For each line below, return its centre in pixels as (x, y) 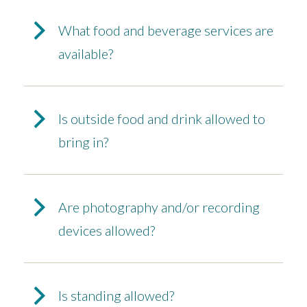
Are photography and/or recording (159, 207)
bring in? (83, 142)
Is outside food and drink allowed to (162, 119)
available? (86, 54)
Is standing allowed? (116, 296)
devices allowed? (107, 231)
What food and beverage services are (166, 30)
